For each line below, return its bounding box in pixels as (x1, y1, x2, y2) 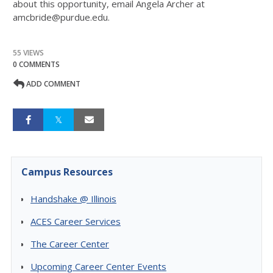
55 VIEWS (13, 48, 44, 58)
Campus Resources (21, 165, 113, 179)
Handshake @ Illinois (30, 193, 116, 205)
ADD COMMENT (24, 79, 80, 89)
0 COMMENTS (13, 59, 60, 69)
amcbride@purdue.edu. (13, 11, 110, 23)
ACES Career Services (30, 215, 121, 227)
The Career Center (30, 238, 109, 250)
